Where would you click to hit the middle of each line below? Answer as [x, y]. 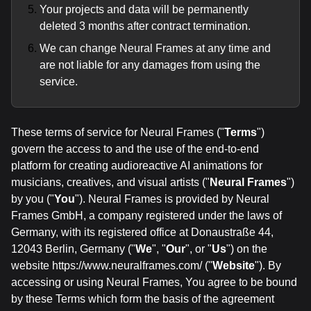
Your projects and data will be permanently [144, 9]
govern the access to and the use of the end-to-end [135, 149]
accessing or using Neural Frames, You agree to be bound [154, 282]
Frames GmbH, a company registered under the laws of [146, 216]
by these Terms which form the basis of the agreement [143, 299]
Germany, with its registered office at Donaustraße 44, [142, 232]
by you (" [33, 199]
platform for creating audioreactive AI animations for [137, 166]
